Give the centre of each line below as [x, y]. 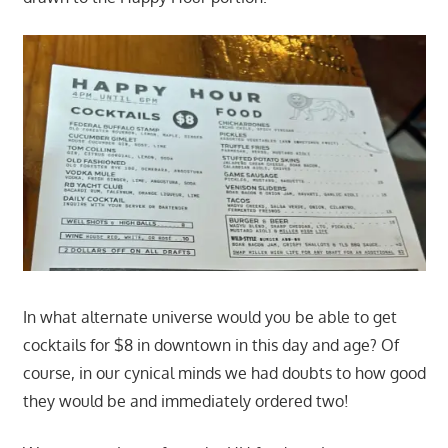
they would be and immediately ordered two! [185, 400]
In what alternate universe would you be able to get [209, 316]
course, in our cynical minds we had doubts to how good [224, 372]
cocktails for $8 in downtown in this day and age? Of [210, 344]
